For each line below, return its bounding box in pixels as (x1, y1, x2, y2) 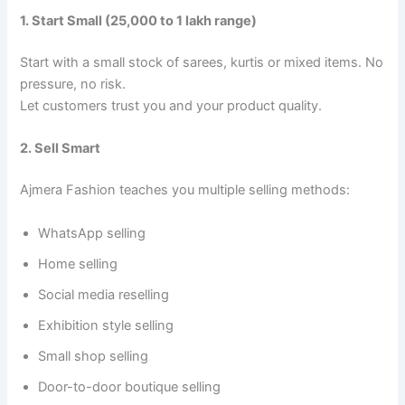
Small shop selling (38, 347, 149, 364)
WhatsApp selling (38, 224, 146, 241)
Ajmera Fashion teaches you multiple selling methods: (20, 182, 351, 199)
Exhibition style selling (38, 316, 174, 334)
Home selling (38, 255, 118, 272)
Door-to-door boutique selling (38, 378, 221, 395)
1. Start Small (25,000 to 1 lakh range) (20, 13, 258, 30)
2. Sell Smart (20, 140, 101, 157)
